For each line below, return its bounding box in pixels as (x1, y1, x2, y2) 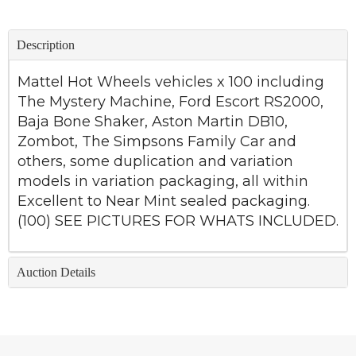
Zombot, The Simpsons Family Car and (17, 133, 296, 151)
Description (17, 38, 75, 52)
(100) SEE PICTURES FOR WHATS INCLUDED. (17, 212, 339, 230)
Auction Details (17, 265, 95, 280)
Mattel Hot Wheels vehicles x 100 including (17, 73, 324, 91)
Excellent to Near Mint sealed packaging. (17, 192, 310, 211)
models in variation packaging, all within (17, 172, 308, 191)
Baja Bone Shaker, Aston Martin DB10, (17, 113, 288, 131)
